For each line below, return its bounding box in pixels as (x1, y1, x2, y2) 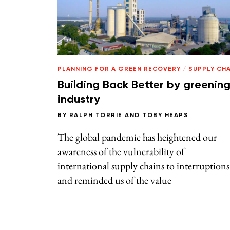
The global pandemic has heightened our (57, 130, 217, 144)
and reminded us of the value (57, 174, 171, 187)
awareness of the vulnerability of (57, 145, 184, 159)
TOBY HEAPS (142, 112, 188, 119)
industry (57, 93, 100, 105)
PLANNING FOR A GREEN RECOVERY (57, 66, 181, 72)
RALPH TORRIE (69, 112, 123, 119)
